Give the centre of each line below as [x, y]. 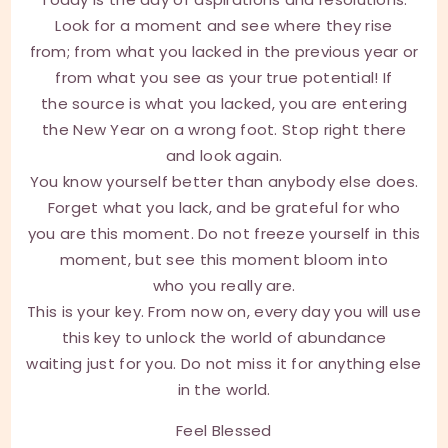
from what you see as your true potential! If [224, 77]
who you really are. [224, 285]
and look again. [224, 155]
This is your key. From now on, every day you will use [224, 311]
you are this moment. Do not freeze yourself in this [224, 233]
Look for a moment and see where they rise [224, 25]
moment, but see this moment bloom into [224, 259]
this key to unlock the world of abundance [224, 337]
